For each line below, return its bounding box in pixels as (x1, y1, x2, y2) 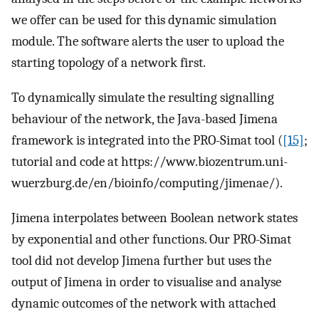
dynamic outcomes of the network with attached (11, 295, 276, 311)
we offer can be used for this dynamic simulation (11, 12, 277, 28)
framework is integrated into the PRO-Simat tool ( (11, 132, 283, 148)
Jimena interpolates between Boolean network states (11, 209, 298, 226)
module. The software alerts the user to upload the (11, 33, 284, 50)
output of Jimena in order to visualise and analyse (11, 273, 281, 290)
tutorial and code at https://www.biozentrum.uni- (11, 153, 288, 169)
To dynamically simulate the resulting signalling (11, 89, 274, 105)
